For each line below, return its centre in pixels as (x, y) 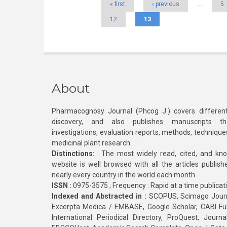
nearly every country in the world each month (123, 175)
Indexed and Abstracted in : (99, 196)
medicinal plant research (91, 143)
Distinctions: (73, 154)
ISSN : (62, 185)
